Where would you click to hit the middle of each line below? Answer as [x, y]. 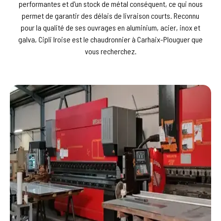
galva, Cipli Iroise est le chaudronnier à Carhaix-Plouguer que [110, 39]
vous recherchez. [110, 51]
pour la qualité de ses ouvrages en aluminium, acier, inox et [110, 27]
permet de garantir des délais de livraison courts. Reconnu [110, 15]
